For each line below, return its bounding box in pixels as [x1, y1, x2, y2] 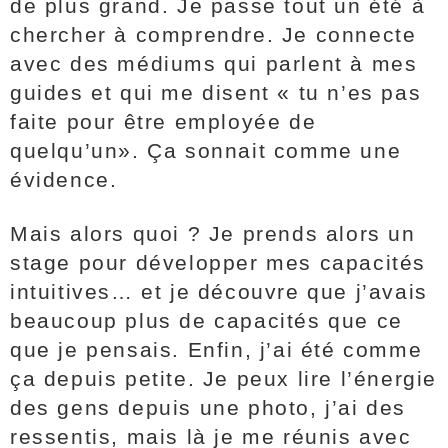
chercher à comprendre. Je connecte [10, 23, 417, 46]
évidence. [10, 168, 125, 191]
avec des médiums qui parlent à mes [10, 52, 418, 75]
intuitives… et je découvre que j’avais [10, 280, 428, 303]
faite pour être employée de [10, 110, 317, 133]
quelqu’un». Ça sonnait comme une [10, 139, 402, 162]
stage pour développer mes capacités [10, 251, 427, 274]
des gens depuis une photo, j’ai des [10, 396, 407, 419]
